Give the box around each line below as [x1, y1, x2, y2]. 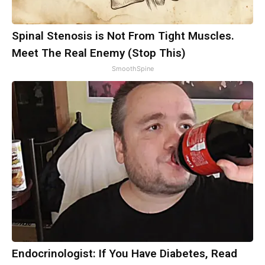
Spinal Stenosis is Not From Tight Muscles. [12, 29, 234, 43]
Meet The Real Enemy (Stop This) [12, 46, 186, 60]
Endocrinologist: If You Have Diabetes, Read [12, 247, 237, 261]
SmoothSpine [111, 64, 154, 73]
